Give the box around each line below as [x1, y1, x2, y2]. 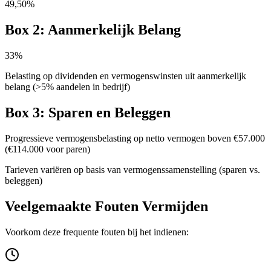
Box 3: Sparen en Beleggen [5, 104, 171, 120]
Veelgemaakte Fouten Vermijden [5, 198, 208, 214]
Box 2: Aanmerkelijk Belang [5, 22, 181, 38]
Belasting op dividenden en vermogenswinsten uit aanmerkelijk [5, 71, 246, 81]
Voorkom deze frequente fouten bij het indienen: [5, 226, 189, 237]
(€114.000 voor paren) [5, 143, 90, 154]
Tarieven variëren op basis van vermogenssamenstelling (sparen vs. [5, 164, 260, 175]
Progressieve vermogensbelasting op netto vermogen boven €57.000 [5, 132, 265, 143]
